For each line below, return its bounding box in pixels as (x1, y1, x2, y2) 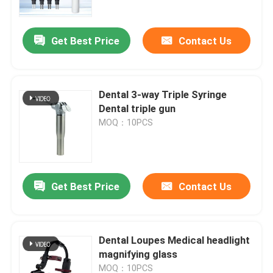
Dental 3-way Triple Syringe (99, 88, 227, 101)
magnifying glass (99, 248, 178, 261)
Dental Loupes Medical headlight (99, 234, 250, 247)
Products (21, 224, 65, 237)
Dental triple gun (99, 102, 176, 115)
